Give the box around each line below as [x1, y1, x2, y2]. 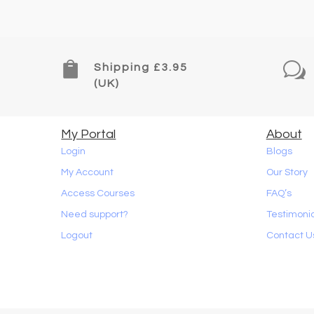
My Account [61, 168, 114, 178]
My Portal [61, 128, 116, 142]
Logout [61, 231, 93, 241]
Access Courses [61, 189, 135, 199]
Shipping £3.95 [94, 62, 189, 74]
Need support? [61, 210, 129, 220]
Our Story [266, 168, 308, 178]
